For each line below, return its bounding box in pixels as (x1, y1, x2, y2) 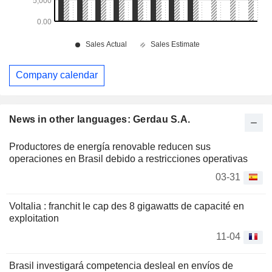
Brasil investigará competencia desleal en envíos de (9, 260, 233, 271)
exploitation (9, 212, 59, 223)
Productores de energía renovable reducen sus (9, 141, 211, 152)
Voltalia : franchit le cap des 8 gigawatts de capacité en (9, 200, 244, 211)
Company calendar (16, 70, 98, 81)
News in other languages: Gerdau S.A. (9, 114, 191, 124)
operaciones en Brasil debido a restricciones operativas (9, 153, 248, 164)
